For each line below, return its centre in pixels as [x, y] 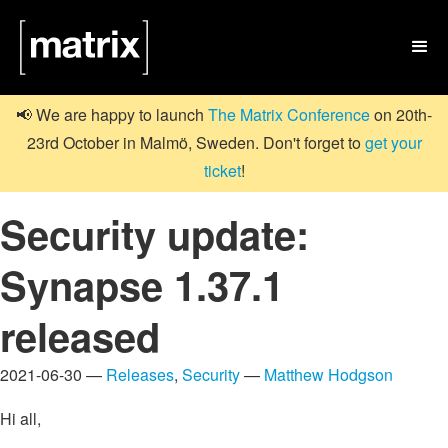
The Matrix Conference [289, 115]
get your [393, 143]
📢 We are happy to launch [112, 115]
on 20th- [401, 115]
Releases [140, 374]
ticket [222, 171]
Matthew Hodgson [328, 374]
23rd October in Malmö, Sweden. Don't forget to [195, 143]
